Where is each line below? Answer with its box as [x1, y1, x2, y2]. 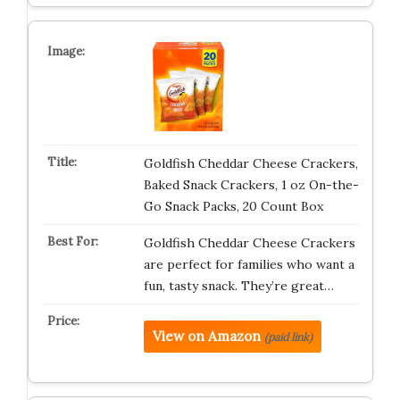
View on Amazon [152, 328, 261, 345]
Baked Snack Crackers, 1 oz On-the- [143, 177, 359, 193]
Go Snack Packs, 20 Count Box [143, 198, 323, 214]
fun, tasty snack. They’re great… [143, 278, 334, 294]
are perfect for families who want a [143, 256, 354, 272]
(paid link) [263, 330, 312, 344]
